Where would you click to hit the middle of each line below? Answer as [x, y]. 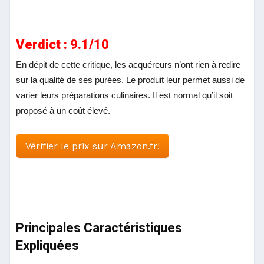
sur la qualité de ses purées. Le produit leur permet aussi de [131, 80]
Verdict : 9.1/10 [63, 44]
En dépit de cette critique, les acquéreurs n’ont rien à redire [128, 64]
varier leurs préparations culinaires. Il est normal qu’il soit [125, 95]
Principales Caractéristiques [99, 227]
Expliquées [48, 245]
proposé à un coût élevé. [63, 110]
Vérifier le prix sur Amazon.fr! [93, 146]
